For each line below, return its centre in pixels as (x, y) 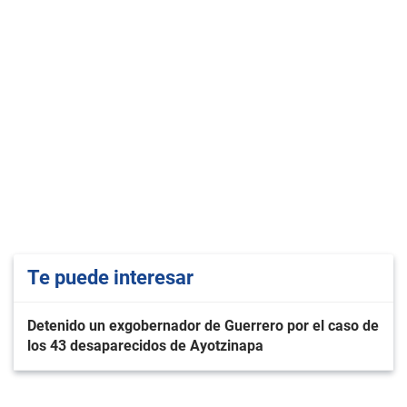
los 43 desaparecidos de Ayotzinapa (145, 346)
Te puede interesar (110, 278)
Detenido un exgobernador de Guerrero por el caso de (203, 326)
